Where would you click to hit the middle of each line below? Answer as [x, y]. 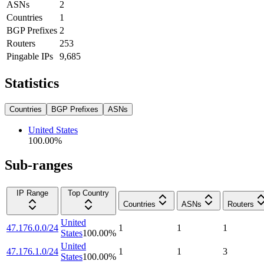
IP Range [32, 193]
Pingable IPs [30, 56]
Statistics [32, 83]
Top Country [88, 193]
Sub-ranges [39, 165]
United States [53, 130]
